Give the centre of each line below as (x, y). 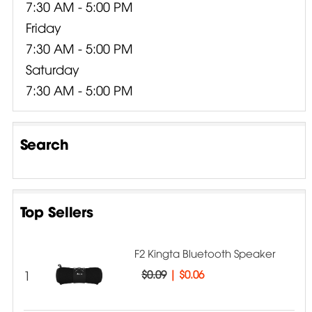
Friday (44, 26)
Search (44, 143)
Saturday (53, 68)
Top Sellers (56, 210)
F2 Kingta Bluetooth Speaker (205, 252)
